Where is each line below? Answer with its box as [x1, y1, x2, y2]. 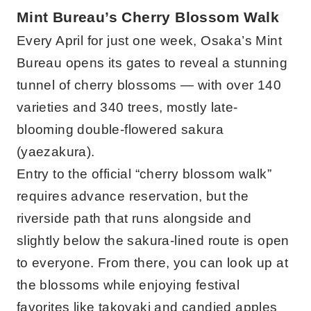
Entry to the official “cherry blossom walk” [16, 167, 272, 181]
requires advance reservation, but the [16, 189, 249, 203]
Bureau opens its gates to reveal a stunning [16, 56, 288, 70]
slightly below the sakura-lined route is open [16, 233, 289, 248]
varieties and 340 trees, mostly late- [16, 100, 238, 115]
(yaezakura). [16, 144, 95, 159]
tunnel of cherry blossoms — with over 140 [16, 78, 282, 92]
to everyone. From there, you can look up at [16, 255, 289, 270]
